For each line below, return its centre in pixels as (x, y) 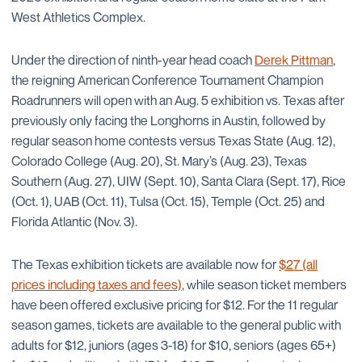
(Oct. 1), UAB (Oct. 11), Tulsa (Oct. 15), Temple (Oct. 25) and (168, 201)
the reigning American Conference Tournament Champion (167, 80)
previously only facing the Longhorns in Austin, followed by (168, 120)
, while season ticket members (264, 284)
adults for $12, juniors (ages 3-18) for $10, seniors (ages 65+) (174, 345)
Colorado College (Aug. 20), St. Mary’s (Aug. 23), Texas (159, 161)
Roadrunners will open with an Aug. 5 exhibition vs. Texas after (178, 100)
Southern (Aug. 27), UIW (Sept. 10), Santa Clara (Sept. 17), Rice (179, 181)
